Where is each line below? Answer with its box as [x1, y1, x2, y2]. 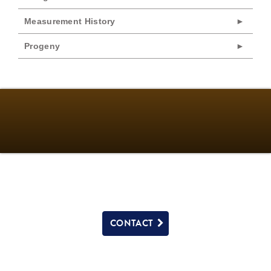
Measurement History [24, 16, 116, 26]
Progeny [24, 41, 60, 51]
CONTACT [110, 216, 157, 230]
